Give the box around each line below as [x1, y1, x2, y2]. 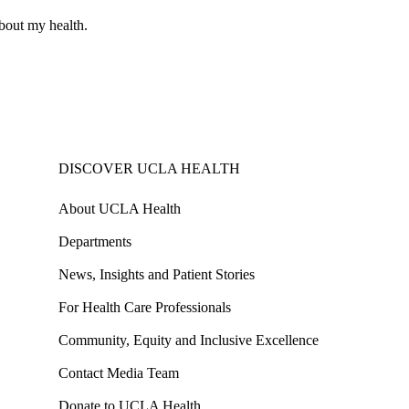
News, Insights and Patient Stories [58, 267, 255, 283]
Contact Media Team [58, 365, 179, 382]
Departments [58, 234, 131, 250]
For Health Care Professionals [58, 299, 231, 316]
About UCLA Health [58, 201, 181, 217]
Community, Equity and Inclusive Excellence [58, 332, 319, 349]
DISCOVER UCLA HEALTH [58, 161, 240, 177]
